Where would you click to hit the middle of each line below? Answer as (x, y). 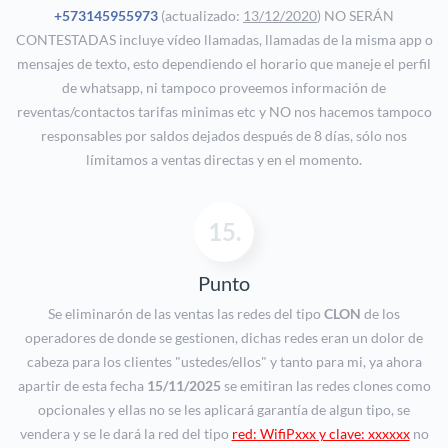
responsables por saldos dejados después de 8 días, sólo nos (224, 136)
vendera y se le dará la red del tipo (125, 434)
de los (380, 314)
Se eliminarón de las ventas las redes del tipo (186, 314)
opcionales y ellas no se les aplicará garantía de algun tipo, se (224, 410)
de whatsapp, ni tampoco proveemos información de (224, 88)
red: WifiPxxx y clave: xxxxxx (320, 434)
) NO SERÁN (355, 16)
